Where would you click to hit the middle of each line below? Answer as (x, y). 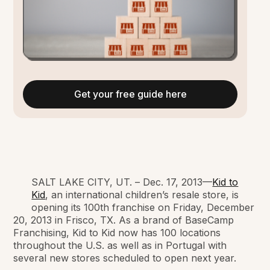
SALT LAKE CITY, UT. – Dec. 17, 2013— (122, 182)
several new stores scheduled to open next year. (125, 258)
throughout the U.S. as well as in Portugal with (120, 245)
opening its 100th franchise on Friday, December (143, 207)
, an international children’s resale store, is (142, 194)
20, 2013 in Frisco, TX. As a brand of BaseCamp (124, 220)
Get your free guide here (130, 94)
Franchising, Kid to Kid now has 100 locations (117, 232)
